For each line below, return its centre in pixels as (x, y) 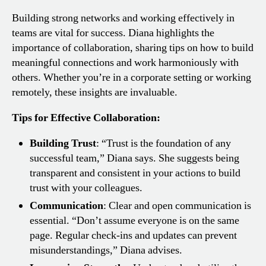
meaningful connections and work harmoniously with (125, 63)
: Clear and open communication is (177, 206)
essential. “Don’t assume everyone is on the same (134, 221)
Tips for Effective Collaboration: (86, 118)
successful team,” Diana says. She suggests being (134, 159)
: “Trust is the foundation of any (164, 144)
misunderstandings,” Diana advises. (106, 251)
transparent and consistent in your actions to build (135, 173)
